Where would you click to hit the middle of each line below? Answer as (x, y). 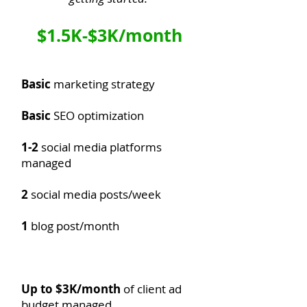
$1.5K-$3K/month (110, 35)
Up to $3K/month (71, 289)
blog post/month (74, 226)
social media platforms (101, 147)
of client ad (151, 289)
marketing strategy (103, 84)
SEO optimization (97, 115)
